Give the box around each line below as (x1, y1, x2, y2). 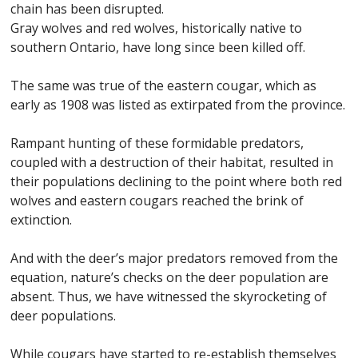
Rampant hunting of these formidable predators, (10, 134, 304, 152)
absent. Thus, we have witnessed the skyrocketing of (10, 288, 328, 305)
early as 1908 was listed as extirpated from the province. (10, 96, 346, 113)
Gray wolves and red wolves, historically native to (10, 19, 303, 37)
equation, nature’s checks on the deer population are (10, 268, 329, 286)
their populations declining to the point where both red (10, 173, 343, 190)
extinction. (10, 211, 73, 229)
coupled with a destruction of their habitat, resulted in (10, 153, 334, 171)
